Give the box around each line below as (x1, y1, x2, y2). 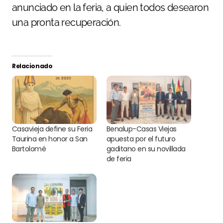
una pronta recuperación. (12, 16, 121, 28)
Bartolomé (12, 143, 46, 154)
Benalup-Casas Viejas (107, 123, 177, 134)
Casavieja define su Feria (12, 123, 93, 134)
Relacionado (12, 61, 53, 70)
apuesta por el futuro (107, 133, 176, 144)
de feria (107, 153, 131, 164)
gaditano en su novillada (107, 143, 186, 154)
